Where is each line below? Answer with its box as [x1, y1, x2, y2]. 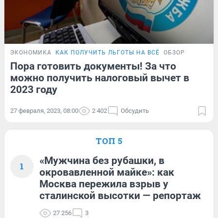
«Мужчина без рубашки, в [39, 155, 164, 167]
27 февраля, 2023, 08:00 [10, 107, 78, 115]
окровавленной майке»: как [39, 166, 174, 179]
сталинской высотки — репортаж [39, 190, 201, 202]
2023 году [10, 84, 57, 96]
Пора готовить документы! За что [10, 60, 176, 73]
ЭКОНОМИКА [10, 49, 52, 56]
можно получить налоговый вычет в [10, 72, 189, 84]
